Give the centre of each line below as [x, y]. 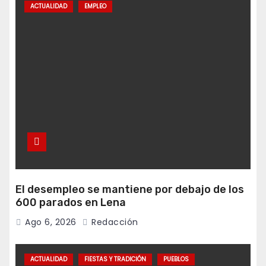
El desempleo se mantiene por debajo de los [130, 190]
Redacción [113, 222]
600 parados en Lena [71, 203]
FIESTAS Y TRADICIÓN [115, 259]
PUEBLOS [176, 259]
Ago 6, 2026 [51, 222]
